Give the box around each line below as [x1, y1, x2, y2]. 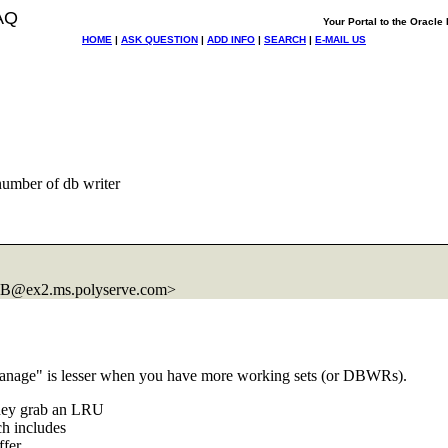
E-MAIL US [315, 34, 366, 45]
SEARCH [264, 34, 306, 45]
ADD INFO [207, 34, 255, 45]
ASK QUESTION [121, 34, 198, 45]
